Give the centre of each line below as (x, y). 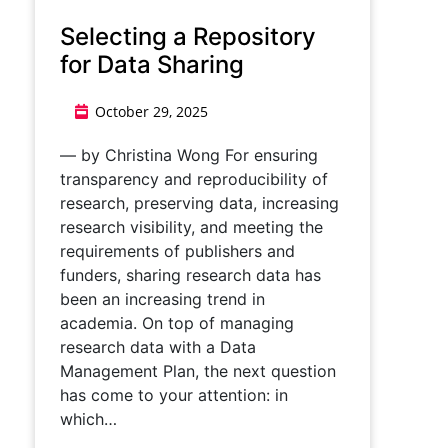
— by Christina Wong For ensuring (189, 155)
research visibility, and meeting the (191, 227)
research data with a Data (158, 347)
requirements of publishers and (177, 251)
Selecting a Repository (188, 37)
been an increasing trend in (162, 299)
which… (88, 419)
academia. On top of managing (177, 323)
